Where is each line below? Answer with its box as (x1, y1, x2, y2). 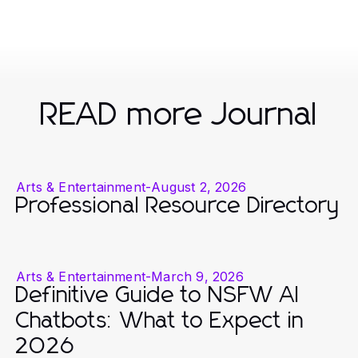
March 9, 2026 (151, 268, 244, 284)
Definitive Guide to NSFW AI (16, 284, 300, 307)
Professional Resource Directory (16, 194, 340, 217)
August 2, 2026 (151, 178, 247, 195)
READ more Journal (40, 98, 318, 131)
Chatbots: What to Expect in (16, 309, 304, 332)
